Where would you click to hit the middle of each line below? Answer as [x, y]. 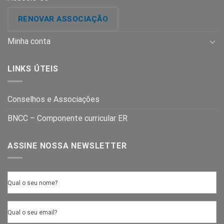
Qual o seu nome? [32, 183]
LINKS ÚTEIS [33, 69]
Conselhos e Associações [53, 99]
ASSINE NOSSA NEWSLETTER [67, 145]
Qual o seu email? [32, 213]
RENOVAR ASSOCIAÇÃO [63, 19]
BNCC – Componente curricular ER [67, 118]
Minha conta [29, 41]
